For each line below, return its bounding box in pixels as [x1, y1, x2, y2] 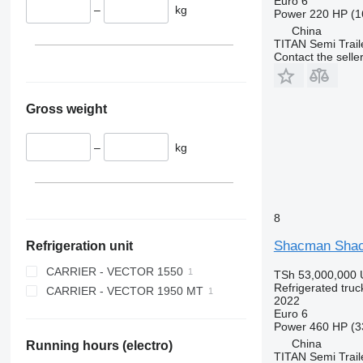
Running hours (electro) [25, 338, 173, 352]
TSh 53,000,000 [273, 267, 357, 281]
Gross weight [25, 101, 107, 116]
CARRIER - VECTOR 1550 [45, 264, 183, 278]
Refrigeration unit [25, 238, 133, 253]
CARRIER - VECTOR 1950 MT [45, 284, 203, 297]
